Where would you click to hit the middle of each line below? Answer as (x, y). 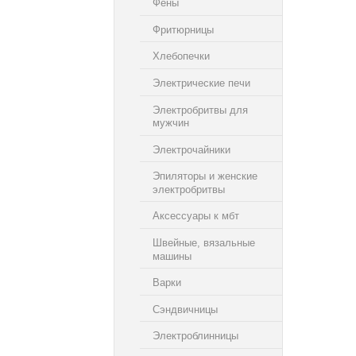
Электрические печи (201, 83)
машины (172, 256)
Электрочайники (192, 149)
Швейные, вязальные (204, 242)
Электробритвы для (200, 110)
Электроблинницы (195, 336)
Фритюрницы (183, 29)
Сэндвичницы (185, 309)
